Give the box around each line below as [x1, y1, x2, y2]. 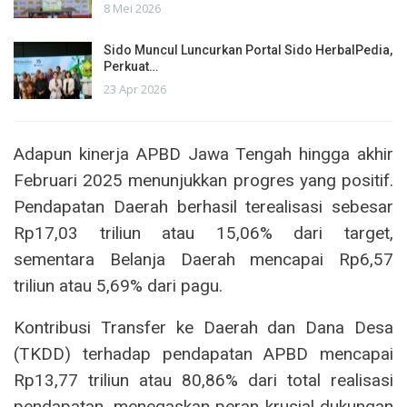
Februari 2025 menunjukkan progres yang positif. [14, 169, 393, 191]
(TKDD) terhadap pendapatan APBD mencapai [14, 342, 393, 364]
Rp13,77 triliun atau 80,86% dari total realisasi [14, 369, 393, 391]
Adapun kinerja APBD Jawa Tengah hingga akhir [14, 143, 393, 164]
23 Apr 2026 [104, 80, 166, 97]
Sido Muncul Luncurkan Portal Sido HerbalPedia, [104, 42, 392, 57]
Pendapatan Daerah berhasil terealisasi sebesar [14, 195, 393, 217]
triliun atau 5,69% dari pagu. [14, 274, 223, 296]
